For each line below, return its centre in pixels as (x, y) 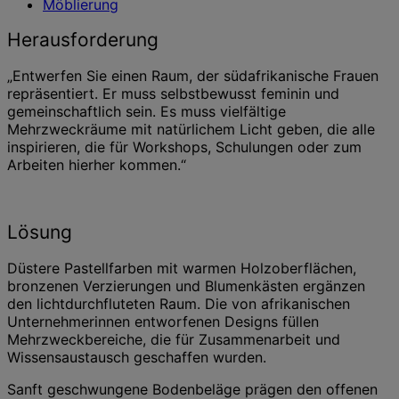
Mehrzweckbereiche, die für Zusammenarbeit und (174, 339)
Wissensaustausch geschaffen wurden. (137, 357)
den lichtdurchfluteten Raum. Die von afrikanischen (179, 303)
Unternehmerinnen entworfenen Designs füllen (163, 321)
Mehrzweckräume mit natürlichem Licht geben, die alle (191, 129)
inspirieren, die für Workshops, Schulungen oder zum (184, 147)
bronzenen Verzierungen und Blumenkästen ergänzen (186, 285)
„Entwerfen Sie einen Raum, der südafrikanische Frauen (193, 75)
